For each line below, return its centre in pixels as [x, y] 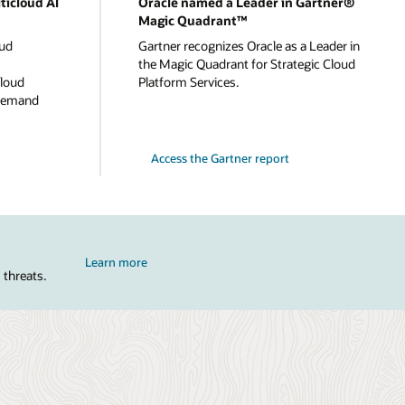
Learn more [117, 263]
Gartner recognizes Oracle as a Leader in [249, 45]
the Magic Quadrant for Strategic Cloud [246, 63]
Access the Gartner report [220, 159]
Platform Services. [188, 81]
